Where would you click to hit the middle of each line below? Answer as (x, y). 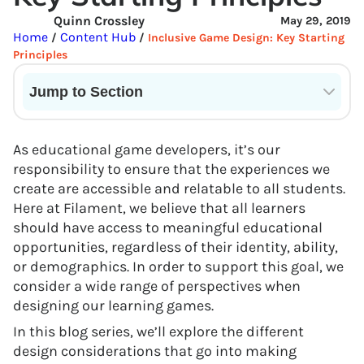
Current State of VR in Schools (120, 118)
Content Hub (96, 37)
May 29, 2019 (316, 21)
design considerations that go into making (155, 351)
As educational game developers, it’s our (147, 149)
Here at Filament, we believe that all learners (159, 208)
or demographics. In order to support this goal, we (178, 266)
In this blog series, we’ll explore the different (158, 331)
